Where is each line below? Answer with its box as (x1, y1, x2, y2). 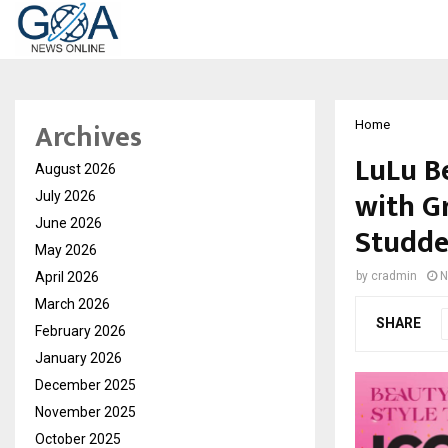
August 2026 (35, 161, 116, 177)
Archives (35, 114, 142, 161)
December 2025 (35, 377, 136, 393)
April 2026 (35, 269, 99, 285)
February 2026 (35, 323, 126, 339)
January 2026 (35, 350, 122, 366)
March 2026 (35, 296, 110, 312)
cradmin (371, 269, 417, 283)
